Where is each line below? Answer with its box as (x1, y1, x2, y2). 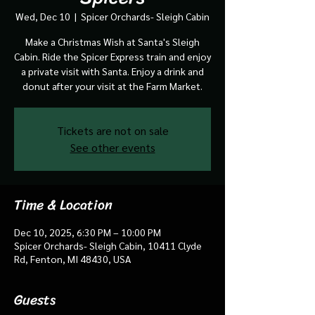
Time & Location (14, 192, 112, 217)
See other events (70, 139, 155, 155)
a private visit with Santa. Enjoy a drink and (21, 64, 204, 77)
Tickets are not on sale (56, 122, 169, 138)
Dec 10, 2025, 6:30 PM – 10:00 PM (14, 225, 161, 238)
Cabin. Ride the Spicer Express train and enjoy (14, 49, 211, 63)
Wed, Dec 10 (15, 9, 70, 22)
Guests (14, 287, 56, 312)
